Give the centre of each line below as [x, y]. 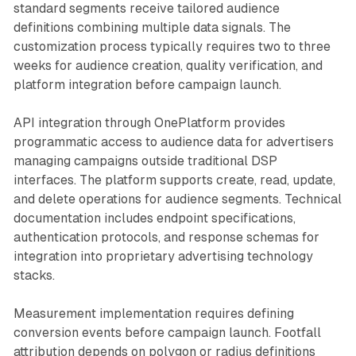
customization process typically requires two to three [172, 46]
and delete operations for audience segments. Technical [177, 199]
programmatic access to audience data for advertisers [173, 141]
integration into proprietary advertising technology [163, 256]
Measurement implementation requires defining [153, 313]
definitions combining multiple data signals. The [152, 27]
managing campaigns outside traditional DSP [145, 161]
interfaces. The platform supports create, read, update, [174, 180]
